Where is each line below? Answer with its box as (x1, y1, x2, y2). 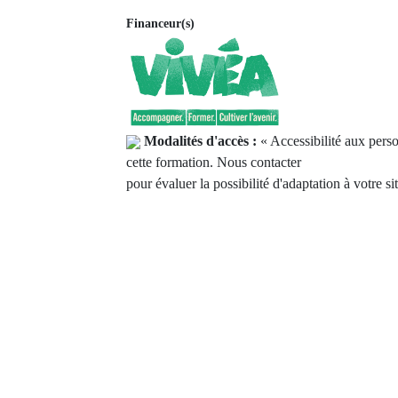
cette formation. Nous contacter (126, 155, 301, 170)
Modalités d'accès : (144, 133, 260, 148)
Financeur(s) (126, 17, 195, 30)
